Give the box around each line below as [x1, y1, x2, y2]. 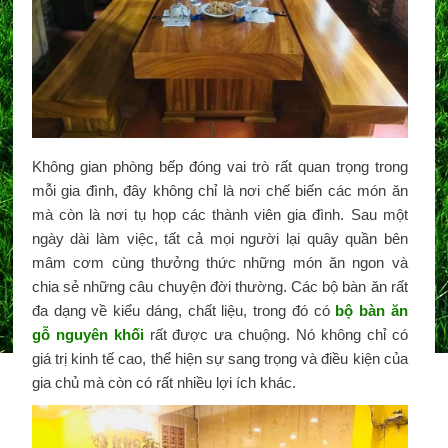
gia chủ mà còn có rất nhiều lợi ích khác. [31, 373, 296, 391]
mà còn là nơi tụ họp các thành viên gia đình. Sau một [31, 205, 408, 223]
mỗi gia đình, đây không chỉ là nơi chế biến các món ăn [31, 181, 408, 199]
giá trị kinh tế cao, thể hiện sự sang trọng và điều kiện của [31, 349, 408, 367]
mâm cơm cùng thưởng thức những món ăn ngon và [31, 253, 408, 271]
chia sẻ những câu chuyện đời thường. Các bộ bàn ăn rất [31, 277, 408, 295]
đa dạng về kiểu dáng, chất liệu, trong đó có [31, 301, 336, 319]
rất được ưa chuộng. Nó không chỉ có [143, 325, 408, 343]
